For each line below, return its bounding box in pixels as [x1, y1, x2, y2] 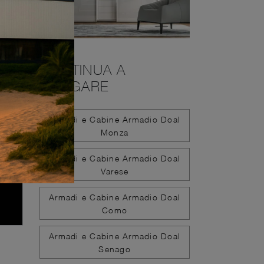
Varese [100, 166, 129, 176]
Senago [98, 243, 131, 254]
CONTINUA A [39, 61, 126, 78]
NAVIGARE [39, 78, 108, 94]
